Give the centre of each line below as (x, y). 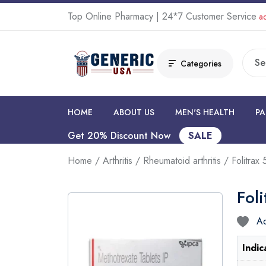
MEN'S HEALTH (205, 113)
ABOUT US (134, 113)
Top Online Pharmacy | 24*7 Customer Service (162, 16)
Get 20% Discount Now (121, 136)
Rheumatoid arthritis (182, 161)
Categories (201, 64)
